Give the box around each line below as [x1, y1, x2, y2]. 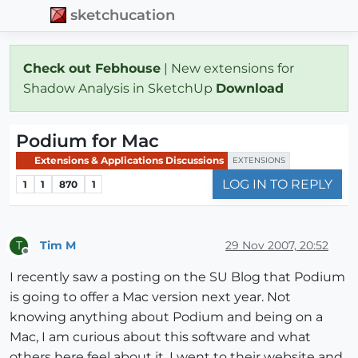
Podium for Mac [16, 129, 159, 152]
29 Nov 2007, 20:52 [225, 237, 328, 253]
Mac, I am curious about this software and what [10, 329, 311, 345]
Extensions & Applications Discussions [32, 153, 224, 166]
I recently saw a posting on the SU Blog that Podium [10, 269, 345, 285]
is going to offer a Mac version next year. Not [10, 289, 291, 305]
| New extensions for [161, 60, 294, 76]
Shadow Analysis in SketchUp [23, 80, 216, 96]
